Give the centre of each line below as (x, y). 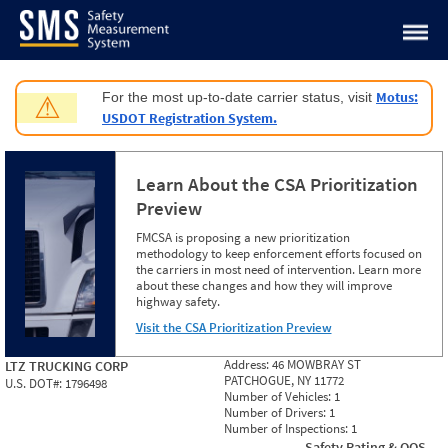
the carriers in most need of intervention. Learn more (278, 269)
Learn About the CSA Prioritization (276, 184)
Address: (248, 364)
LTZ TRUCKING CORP (66, 366)
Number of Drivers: (276, 412)
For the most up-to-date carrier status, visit (239, 97)
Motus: (397, 97)
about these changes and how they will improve (263, 285)
